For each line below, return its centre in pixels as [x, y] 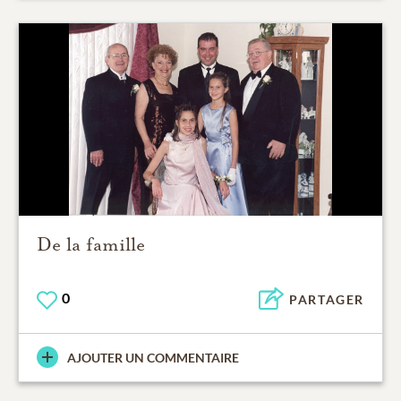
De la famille [91, 245]
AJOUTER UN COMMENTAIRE [153, 357]
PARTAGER [327, 300]
